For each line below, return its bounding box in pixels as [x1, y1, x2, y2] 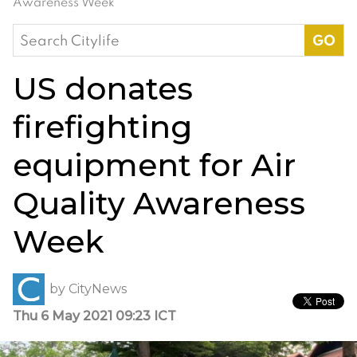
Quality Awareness [13, 183, 305, 222]
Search [13, 25, 61, 44]
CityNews [69, 281, 127, 297]
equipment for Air [13, 145, 296, 184]
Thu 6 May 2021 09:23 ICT [13, 308, 176, 324]
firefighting [13, 107, 192, 146]
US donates [13, 69, 193, 108]
